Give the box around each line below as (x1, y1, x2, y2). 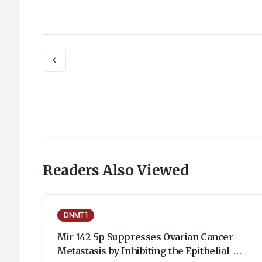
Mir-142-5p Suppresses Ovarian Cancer (57, 231, 235, 243)
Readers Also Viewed (43, 161, 189, 180)
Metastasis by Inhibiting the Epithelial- (57, 245, 233, 257)
